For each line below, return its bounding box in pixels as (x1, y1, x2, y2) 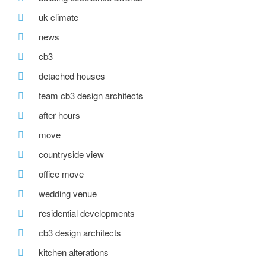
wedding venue (39, 187, 97, 200)
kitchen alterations (39, 246, 109, 259)
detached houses (39, 69, 105, 83)
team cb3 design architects (39, 89, 143, 102)
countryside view (39, 148, 104, 161)
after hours (39, 109, 80, 122)
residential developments (39, 207, 135, 220)
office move (39, 167, 84, 180)
